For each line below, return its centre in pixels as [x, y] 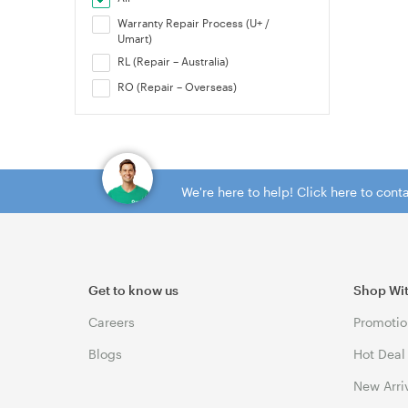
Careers [112, 322]
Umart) [135, 38]
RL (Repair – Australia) [173, 61]
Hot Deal [380, 354]
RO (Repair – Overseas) [178, 87]
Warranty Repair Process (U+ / [194, 23]
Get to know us [133, 290]
